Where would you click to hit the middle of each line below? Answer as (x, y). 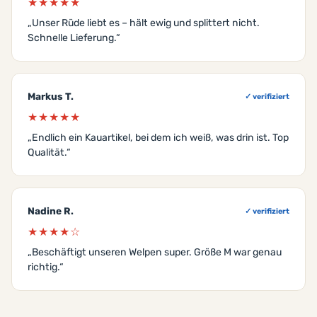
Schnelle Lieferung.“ (74, 38)
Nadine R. (51, 211)
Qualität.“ (49, 153)
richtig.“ (46, 267)
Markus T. (51, 97)
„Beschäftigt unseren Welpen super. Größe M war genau (155, 253)
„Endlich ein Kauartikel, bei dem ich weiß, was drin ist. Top (158, 138)
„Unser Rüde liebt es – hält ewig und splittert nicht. (144, 23)
